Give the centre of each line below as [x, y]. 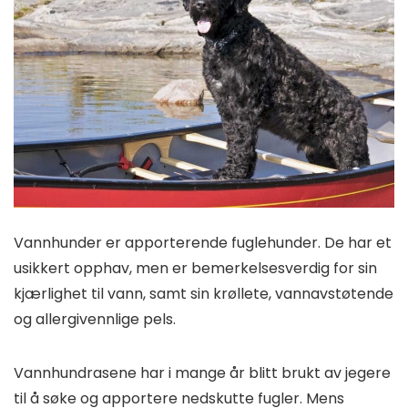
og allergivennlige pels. [97, 319]
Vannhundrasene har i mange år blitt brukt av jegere [202, 372]
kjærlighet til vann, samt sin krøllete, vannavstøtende [204, 293]
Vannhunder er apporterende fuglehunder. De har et [203, 242]
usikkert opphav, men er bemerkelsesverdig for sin [195, 268]
